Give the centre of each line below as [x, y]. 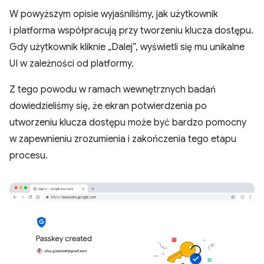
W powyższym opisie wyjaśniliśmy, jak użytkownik [114, 14]
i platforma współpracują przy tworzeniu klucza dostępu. [131, 31]
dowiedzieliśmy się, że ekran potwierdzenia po [108, 106]
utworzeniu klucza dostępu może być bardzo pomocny [128, 123]
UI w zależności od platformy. [72, 64]
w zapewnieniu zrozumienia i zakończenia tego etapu [123, 139]
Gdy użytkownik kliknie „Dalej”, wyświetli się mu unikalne [127, 47]
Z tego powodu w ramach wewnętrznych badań [113, 90]
